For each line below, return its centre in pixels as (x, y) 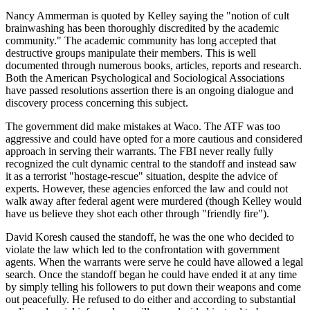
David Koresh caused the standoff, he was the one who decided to (150, 237)
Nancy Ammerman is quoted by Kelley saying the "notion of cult (147, 16)
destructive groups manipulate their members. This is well (131, 53)
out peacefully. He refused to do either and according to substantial (151, 300)
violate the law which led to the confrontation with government (143, 250)
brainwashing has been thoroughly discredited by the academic (142, 28)
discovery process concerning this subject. (97, 103)
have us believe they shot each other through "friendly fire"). (137, 214)
